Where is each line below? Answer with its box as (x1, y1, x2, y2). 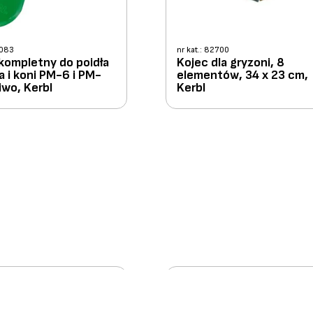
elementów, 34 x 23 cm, (177, 67, 309, 82)
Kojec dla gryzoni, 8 (177, 54, 285, 70)
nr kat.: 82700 (177, 44, 230, 55)
